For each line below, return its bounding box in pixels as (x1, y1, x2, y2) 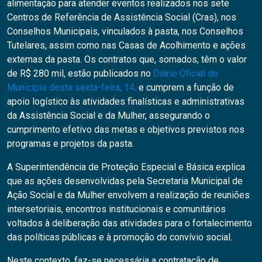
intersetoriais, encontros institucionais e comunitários (7, 204, 226, 215)
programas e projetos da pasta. (7, 138, 134, 150)
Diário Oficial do (153, 68, 218, 80)
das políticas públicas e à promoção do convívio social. (7, 232, 232, 243)
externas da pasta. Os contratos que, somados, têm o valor (7, 54, 247, 65)
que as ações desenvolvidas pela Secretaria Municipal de (7, 175, 243, 187)
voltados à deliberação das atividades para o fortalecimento (7, 218, 252, 229)
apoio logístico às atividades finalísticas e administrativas (7, 96, 244, 108)
